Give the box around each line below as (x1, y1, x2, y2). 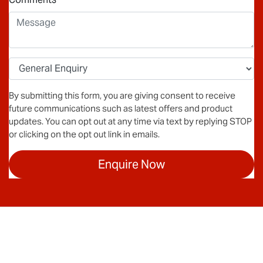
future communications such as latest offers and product (9, 102, 232, 114)
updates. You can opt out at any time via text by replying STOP (9, 115, 252, 127)
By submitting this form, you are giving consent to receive (9, 89, 235, 101)
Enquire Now (98, 156, 165, 172)
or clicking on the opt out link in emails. (9, 128, 160, 140)
